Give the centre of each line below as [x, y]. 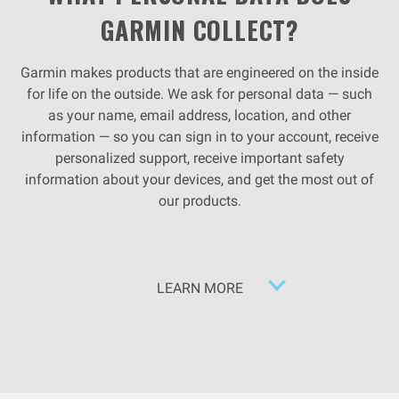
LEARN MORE [199, 288]
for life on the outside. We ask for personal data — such [199, 94]
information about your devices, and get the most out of [199, 179]
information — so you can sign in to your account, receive [199, 137]
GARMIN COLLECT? [199, 30]
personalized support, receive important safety [199, 158]
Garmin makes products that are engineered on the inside [199, 73]
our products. [199, 201]
